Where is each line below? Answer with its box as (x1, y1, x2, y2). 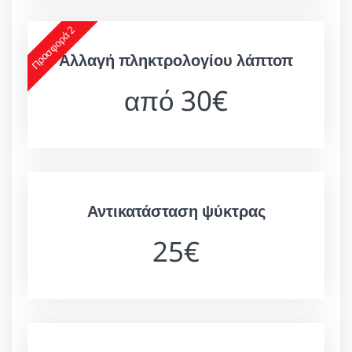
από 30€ (124, 81, 228, 119)
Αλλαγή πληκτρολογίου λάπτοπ (59, 49, 293, 71)
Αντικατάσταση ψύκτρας (86, 200, 266, 222)
